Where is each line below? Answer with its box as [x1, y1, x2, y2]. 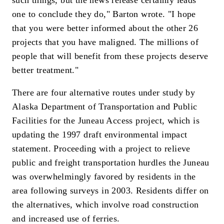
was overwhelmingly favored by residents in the [12, 171, 196, 182]
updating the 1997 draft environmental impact [12, 129, 187, 140]
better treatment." [12, 64, 79, 75]
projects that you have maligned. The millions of [12, 36, 199, 47]
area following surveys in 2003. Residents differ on [12, 185, 209, 196]
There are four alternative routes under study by [12, 87, 195, 98]
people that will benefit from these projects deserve [12, 50, 208, 61]
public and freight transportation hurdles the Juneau [12, 157, 209, 168]
